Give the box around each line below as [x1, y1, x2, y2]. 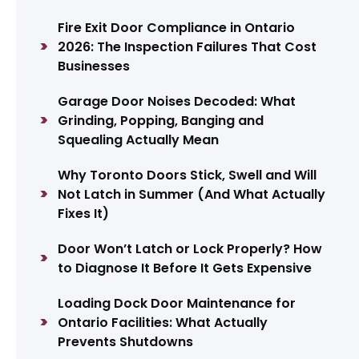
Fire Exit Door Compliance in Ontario [58, 18, 296, 38]
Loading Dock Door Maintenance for [58, 294, 296, 313]
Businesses [58, 57, 131, 76]
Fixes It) [58, 204, 110, 224]
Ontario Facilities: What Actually [58, 313, 268, 333]
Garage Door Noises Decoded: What [58, 92, 296, 111]
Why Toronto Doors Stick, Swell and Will [58, 166, 317, 185]
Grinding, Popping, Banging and [58, 111, 264, 131]
